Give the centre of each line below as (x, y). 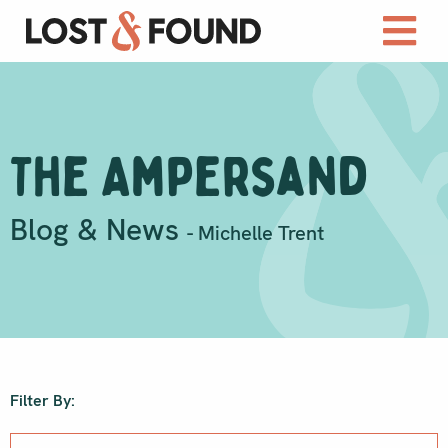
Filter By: (42, 401)
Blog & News (98, 230)
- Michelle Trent (255, 233)
